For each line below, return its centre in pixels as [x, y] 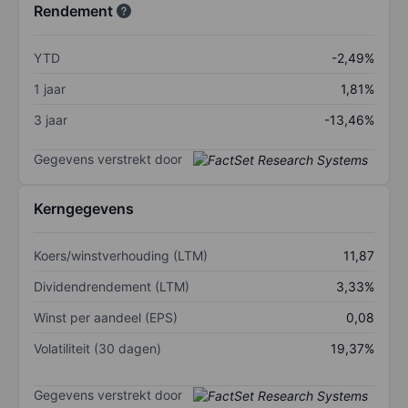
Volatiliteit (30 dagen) [97, 349]
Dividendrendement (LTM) [112, 287]
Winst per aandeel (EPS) [106, 318]
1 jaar [50, 88]
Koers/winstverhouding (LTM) [121, 256]
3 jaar [51, 119]
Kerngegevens [84, 209]
